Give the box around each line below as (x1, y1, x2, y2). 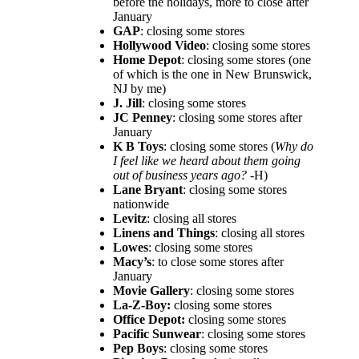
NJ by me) (113, 81, 167, 95)
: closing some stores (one (181, 52, 312, 67)
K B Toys (113, 139, 164, 153)
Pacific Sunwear (113, 326, 202, 341)
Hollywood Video (113, 38, 207, 52)
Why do (275, 139, 314, 153)
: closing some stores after (172, 110, 303, 124)
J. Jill (113, 95, 143, 110)
